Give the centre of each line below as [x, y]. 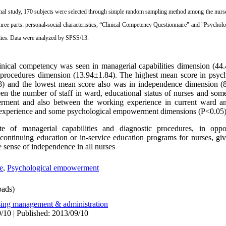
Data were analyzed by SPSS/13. [49, 38]
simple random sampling [138, 12]
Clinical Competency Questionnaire [145, 25]
